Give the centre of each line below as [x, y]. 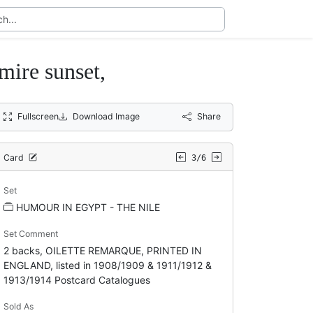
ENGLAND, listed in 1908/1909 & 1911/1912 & [107, 265]
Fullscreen [38, 116]
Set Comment [30, 233]
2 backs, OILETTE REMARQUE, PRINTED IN [102, 250]
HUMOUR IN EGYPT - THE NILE [88, 207]
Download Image [106, 116]
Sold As [18, 306]
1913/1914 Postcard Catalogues [77, 279]
